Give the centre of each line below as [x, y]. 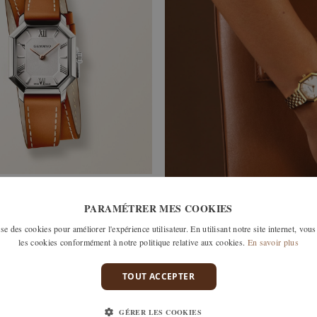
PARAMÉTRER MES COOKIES [158, 208]
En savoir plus [273, 242]
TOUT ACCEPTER [158, 276]
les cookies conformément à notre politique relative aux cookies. [132, 242]
